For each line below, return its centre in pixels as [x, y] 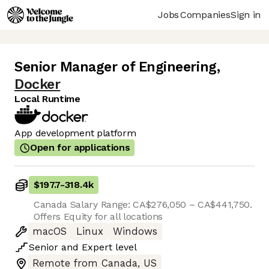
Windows [135, 232]
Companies [205, 14]
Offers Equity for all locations [98, 217]
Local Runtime [47, 99]
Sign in [246, 14]
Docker [38, 85]
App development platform [75, 133]
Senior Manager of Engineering [116, 67]
